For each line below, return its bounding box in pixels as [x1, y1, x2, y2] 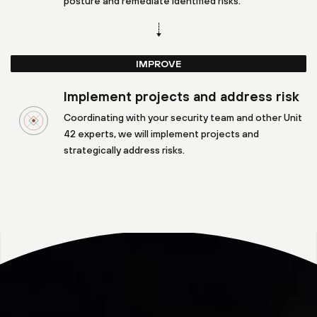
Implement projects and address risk [64, 88, 299, 104]
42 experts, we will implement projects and [64, 128, 259, 139]
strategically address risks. [64, 144, 185, 156]
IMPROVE [136, 58, 181, 69]
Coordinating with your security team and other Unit [64, 112, 302, 123]
